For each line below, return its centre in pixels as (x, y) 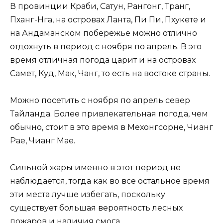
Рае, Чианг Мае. (43, 140)
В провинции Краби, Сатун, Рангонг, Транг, (100, 6)
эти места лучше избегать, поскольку (88, 194)
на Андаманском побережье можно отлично (104, 33)
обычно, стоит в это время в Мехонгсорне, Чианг (111, 127)
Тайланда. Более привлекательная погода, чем (109, 113)
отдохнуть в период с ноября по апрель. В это (106, 46)
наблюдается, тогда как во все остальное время (110, 181)
